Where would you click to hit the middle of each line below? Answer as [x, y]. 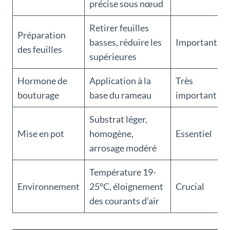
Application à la [120, 81]
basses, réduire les [126, 42]
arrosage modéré [123, 148]
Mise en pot [41, 134]
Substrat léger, [118, 119]
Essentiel [194, 134]
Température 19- [123, 172]
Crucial [190, 187]
